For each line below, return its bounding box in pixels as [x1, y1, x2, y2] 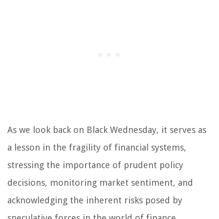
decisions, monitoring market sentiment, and [7, 177, 193, 188]
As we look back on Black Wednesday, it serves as [7, 125, 206, 135]
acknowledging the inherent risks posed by [7, 195, 182, 206]
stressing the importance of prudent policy [7, 160, 183, 171]
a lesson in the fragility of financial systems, [7, 142, 186, 153]
